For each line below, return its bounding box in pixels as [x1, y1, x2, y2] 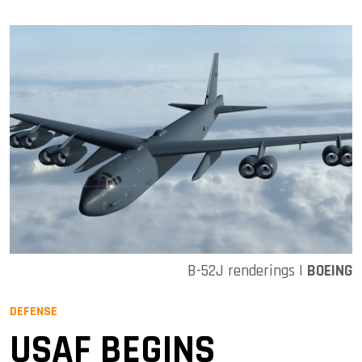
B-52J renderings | [187, 260, 307, 281]
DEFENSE [10, 302, 57, 320]
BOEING [307, 260, 352, 281]
